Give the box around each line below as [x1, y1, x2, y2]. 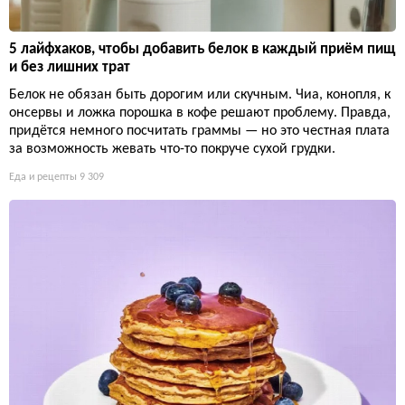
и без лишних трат [9, 59, 130, 75]
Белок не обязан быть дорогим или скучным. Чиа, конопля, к [9, 87, 391, 102]
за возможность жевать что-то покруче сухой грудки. [9, 141, 335, 156]
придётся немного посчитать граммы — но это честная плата [9, 123, 390, 138]
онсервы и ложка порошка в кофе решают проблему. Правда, [9, 105, 391, 120]
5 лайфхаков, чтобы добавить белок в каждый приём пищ [9, 41, 395, 57]
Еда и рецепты [9, 171, 77, 183]
